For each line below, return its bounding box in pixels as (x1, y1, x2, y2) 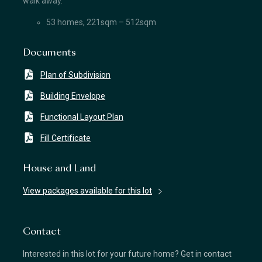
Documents (23, 49, 76, 58)
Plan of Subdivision (40, 70, 111, 80)
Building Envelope (40, 91, 105, 101)
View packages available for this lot (23, 186, 152, 195)
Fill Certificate (40, 133, 91, 143)
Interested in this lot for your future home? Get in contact (23, 249, 232, 258)
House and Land (23, 164, 96, 174)
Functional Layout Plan (40, 112, 123, 122)
